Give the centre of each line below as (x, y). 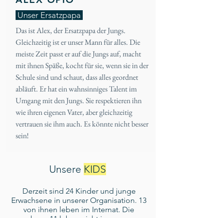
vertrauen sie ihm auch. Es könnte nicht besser (82, 124)
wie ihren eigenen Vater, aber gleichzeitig (74, 112)
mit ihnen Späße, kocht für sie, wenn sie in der (82, 65)
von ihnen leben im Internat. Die (79, 209)
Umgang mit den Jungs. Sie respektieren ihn (79, 100)
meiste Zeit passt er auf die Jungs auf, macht (78, 54)
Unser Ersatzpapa (49, 15)
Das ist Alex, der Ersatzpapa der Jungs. (71, 30)
